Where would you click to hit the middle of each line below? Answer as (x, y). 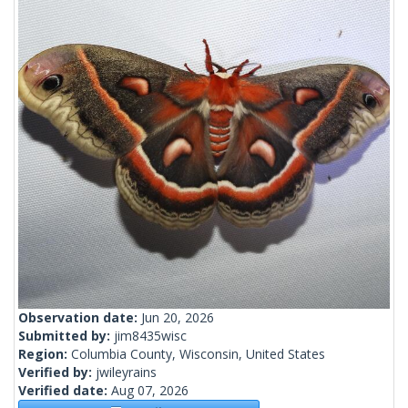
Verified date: (65, 391)
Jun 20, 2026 (178, 318)
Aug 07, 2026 (150, 391)
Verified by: (57, 372)
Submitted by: (66, 336)
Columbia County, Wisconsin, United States (198, 354)
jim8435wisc (150, 336)
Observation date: (80, 318)
